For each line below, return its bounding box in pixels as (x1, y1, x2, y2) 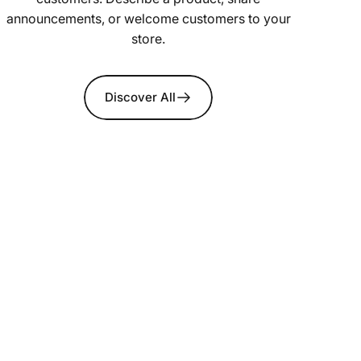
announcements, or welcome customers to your (6, 10, 291, 27)
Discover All (105, 89, 176, 106)
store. (131, 30, 165, 47)
